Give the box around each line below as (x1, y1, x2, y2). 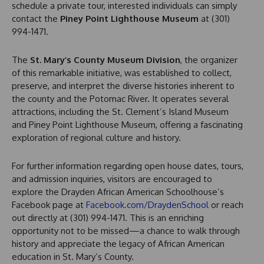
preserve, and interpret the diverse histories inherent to (12, 80, 235, 92)
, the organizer (180, 54, 237, 66)
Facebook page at (12, 199, 86, 211)
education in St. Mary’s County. (12, 251, 134, 263)
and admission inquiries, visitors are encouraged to (12, 173, 212, 185)
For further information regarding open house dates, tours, (12, 160, 243, 172)
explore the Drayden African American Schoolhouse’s (12, 186, 224, 198)
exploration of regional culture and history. (12, 132, 181, 144)
